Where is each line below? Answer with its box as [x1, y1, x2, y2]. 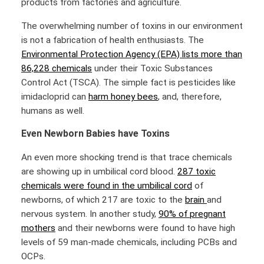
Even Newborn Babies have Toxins [21, 128, 170, 140]
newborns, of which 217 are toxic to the [21, 194, 185, 205]
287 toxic [177, 166, 216, 177]
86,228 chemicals [21, 62, 92, 74]
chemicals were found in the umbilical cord [21, 180, 192, 191]
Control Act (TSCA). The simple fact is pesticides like [21, 77, 236, 88]
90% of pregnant [159, 208, 226, 219]
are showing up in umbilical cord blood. [21, 166, 177, 177]
